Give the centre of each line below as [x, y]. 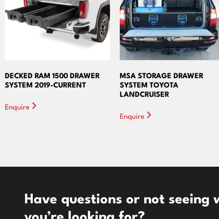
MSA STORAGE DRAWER [162, 76]
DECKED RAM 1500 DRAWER [52, 76]
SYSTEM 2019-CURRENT [45, 86]
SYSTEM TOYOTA [149, 86]
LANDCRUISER [144, 95]
